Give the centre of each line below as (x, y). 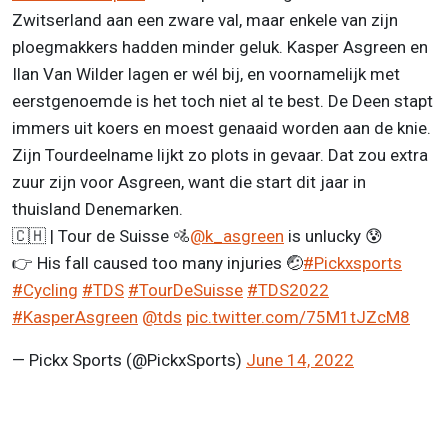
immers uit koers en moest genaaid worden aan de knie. (221, 127)
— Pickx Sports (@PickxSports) (129, 359)
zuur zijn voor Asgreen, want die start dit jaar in (189, 181)
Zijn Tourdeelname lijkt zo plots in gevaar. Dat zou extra (220, 154)
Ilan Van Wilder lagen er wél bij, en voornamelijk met (206, 73)
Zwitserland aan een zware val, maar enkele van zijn (205, 19)
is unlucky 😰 (333, 235)
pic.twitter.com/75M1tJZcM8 (298, 316)
